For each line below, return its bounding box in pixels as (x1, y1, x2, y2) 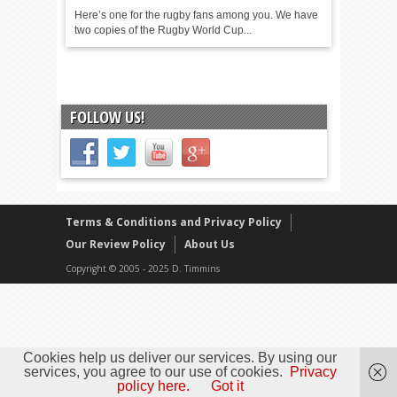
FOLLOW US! (70, 106, 144, 128)
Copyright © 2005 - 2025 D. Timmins (66, 262, 220, 275)
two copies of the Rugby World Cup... (74, 24, 252, 36)
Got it (210, 378, 244, 393)
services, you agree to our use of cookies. (23, 364, 283, 379)
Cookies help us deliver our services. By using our (23, 350, 337, 365)
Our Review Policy (66, 237, 166, 252)
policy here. (116, 378, 190, 393)
